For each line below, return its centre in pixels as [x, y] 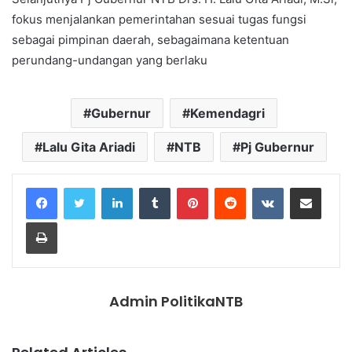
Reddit [261, 187]
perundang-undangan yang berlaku [110, 60]
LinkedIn [152, 187]
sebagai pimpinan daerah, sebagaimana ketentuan [150, 39]
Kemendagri [227, 113]
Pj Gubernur [277, 147]
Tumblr [186, 187]
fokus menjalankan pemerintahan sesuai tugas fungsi [159, 19]
